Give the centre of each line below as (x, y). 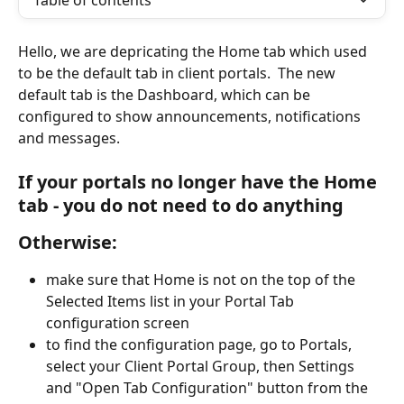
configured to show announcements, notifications (191, 116)
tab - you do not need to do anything (181, 206)
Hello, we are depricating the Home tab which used (194, 51)
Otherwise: (68, 243)
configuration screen (118, 323)
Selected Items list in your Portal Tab (172, 302)
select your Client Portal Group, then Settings (202, 367)
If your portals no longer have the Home (200, 182)
